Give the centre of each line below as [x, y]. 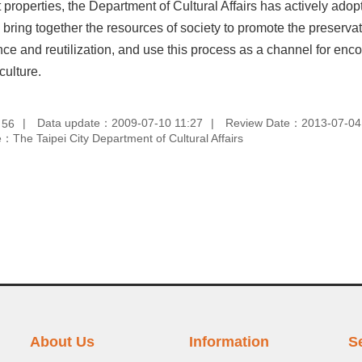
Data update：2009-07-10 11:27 [120, 122]
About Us [63, 342]
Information [229, 342]
